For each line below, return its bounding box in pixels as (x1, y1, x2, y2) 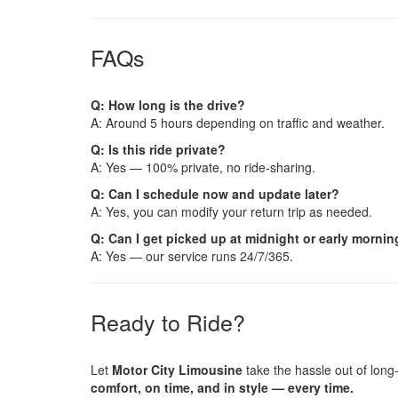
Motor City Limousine (112, 360, 243, 378)
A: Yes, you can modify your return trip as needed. (91, 202, 372, 220)
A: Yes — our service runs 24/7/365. (91, 246, 293, 265)
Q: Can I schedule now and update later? (91, 184, 339, 203)
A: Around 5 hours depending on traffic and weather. (91, 113, 385, 131)
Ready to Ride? (91, 305, 245, 338)
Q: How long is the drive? (91, 95, 245, 114)
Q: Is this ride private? (91, 139, 226, 158)
